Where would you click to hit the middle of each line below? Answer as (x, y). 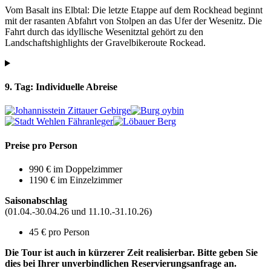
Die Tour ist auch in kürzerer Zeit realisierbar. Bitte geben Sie (131, 252)
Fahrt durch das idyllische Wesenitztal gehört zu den (104, 31)
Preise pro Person (41, 145)
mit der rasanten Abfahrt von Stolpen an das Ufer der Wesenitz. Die (133, 21)
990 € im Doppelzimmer (76, 169)
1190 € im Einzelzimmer (76, 180)
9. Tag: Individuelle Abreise (61, 87)
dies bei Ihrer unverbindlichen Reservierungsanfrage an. (121, 263)
